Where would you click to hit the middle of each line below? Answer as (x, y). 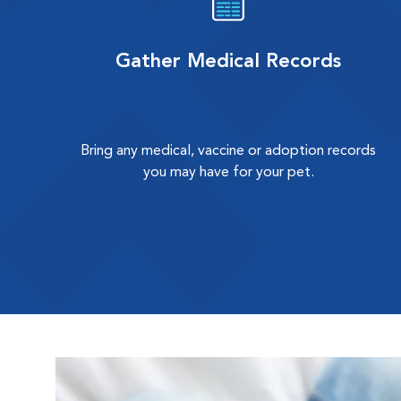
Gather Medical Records (229, 62)
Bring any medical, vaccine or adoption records (229, 151)
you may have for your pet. (228, 173)
